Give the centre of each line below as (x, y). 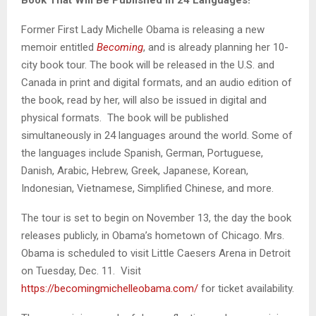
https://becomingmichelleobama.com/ (110, 288)
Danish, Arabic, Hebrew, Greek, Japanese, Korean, (135, 170)
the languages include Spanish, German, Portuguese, (142, 153)
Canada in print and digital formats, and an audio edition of (157, 82)
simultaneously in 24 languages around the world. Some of (157, 135)
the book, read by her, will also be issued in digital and (144, 100)
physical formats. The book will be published (125, 117)
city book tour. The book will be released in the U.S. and (148, 65)
